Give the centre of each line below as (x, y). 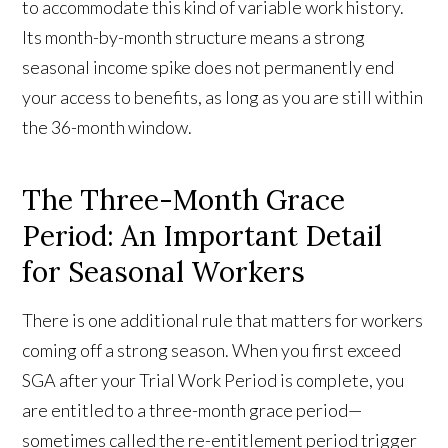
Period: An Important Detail (202, 236)
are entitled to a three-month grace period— (192, 410)
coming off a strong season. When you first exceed (212, 350)
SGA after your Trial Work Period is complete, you (213, 380)
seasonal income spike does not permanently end (208, 67)
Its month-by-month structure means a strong (194, 37)
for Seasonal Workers (164, 272)
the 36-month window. (107, 127)
